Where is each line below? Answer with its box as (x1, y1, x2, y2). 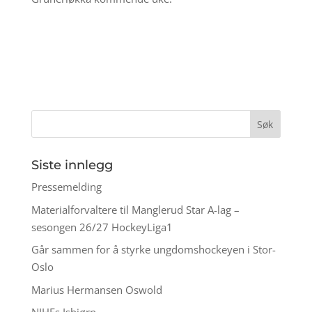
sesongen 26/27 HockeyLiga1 (31, 219, 173, 234)
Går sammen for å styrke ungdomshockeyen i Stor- (31, 242, 276, 257)
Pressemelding (31, 180, 102, 194)
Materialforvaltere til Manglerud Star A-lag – (31, 202, 240, 217)
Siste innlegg (31, 157, 113, 173)
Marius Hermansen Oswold (31, 282, 165, 297)
